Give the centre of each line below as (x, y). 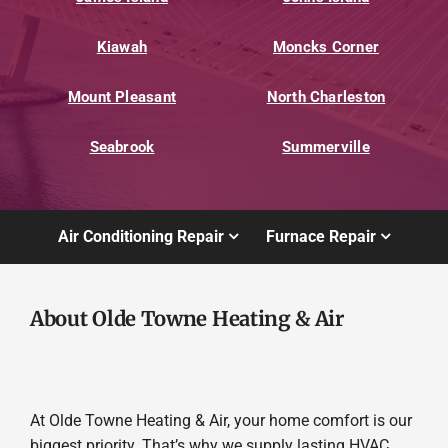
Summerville (326, 146)
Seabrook (122, 146)
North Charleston (326, 96)
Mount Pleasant (122, 96)
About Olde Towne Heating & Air (186, 319)
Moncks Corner (326, 46)
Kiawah (122, 46)
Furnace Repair (321, 237)
